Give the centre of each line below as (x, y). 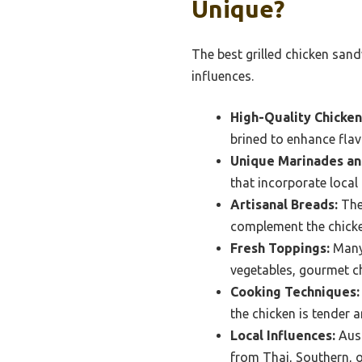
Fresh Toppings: (280, 248)
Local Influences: (283, 335)
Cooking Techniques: (295, 291)
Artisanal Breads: (284, 204)
